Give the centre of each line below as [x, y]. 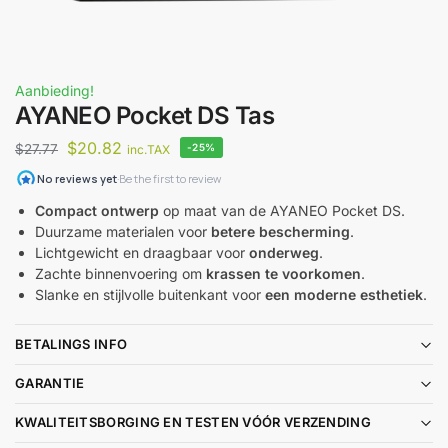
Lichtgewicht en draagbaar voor [142, 252]
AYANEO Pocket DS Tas [144, 115]
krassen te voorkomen [283, 273]
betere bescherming [280, 231]
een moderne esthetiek [344, 294]
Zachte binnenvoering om [120, 273]
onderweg [284, 252]
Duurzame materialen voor [123, 231]
